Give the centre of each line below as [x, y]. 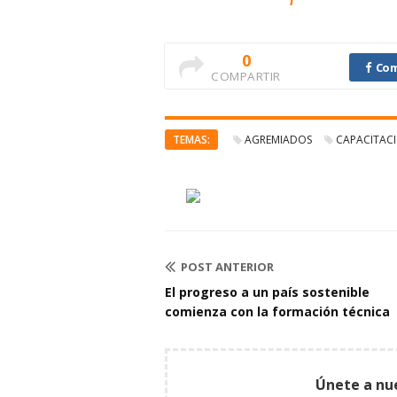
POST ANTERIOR [227, 267]
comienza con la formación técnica [277, 312]
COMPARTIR [246, 77]
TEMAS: [191, 140]
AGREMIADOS [278, 140]
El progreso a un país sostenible [267, 292]
